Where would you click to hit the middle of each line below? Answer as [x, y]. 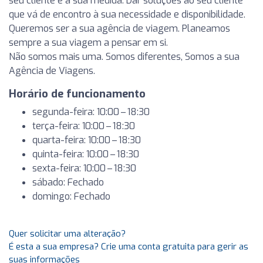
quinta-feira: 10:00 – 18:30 [86, 154]
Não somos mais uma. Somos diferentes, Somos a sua [124, 57]
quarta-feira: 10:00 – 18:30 [87, 140]
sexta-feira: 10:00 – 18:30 [84, 168]
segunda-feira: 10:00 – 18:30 [91, 112]
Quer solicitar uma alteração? [67, 234]
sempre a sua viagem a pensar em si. [88, 43]
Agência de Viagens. [52, 71]
